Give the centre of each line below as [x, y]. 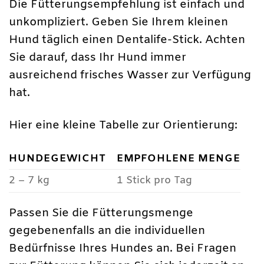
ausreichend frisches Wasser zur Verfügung [130, 75]
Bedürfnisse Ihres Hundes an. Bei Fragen [123, 248]
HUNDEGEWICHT [57, 159]
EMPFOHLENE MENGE [178, 159]
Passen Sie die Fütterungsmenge [101, 213]
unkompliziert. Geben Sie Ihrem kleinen [118, 22]
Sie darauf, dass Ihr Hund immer [98, 57]
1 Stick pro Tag [154, 181]
